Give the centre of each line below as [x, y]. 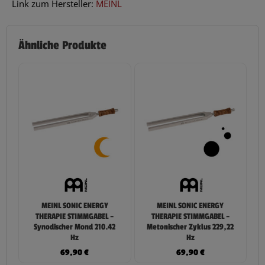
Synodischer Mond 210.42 [75, 227]
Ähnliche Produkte [62, 46]
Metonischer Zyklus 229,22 [190, 227]
